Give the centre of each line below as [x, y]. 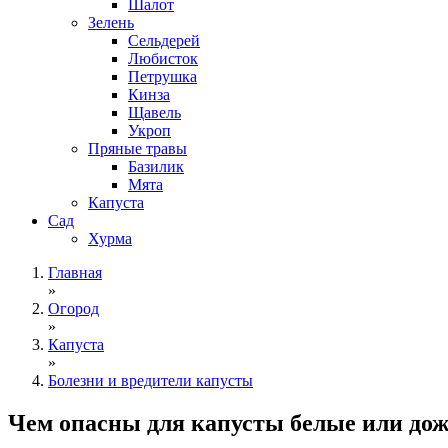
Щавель [154, 112]
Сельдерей [164, 40]
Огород [73, 308]
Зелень [111, 22]
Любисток [163, 58]
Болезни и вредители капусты [150, 380]
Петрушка [162, 76]
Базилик [156, 166]
